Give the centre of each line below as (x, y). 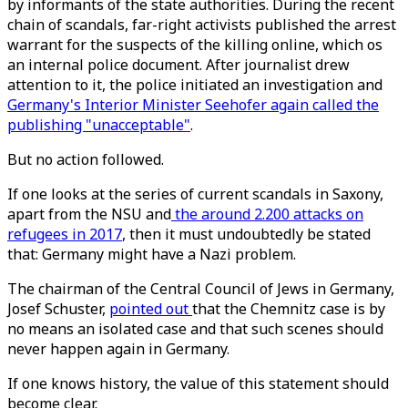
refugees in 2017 (65, 234)
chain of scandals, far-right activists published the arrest (202, 25)
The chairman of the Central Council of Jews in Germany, (201, 289)
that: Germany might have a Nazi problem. (153, 254)
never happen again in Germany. (120, 349)
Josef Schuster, (58, 309)
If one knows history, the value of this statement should (198, 383)
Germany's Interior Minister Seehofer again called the (193, 105)
